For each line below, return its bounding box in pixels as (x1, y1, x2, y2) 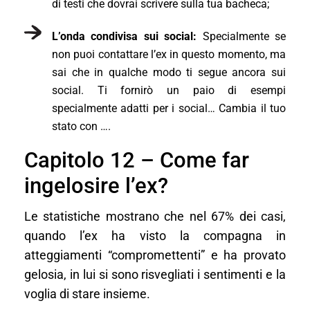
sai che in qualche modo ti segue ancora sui (52, 65, 286, 79)
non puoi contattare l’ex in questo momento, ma (52, 47, 286, 61)
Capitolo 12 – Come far (24, 147, 249, 173)
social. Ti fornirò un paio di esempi (52, 83, 286, 97)
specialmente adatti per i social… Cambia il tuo (52, 101, 286, 115)
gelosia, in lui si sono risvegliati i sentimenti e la (24, 267, 286, 282)
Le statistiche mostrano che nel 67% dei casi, (24, 209, 286, 224)
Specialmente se (197, 29, 286, 43)
